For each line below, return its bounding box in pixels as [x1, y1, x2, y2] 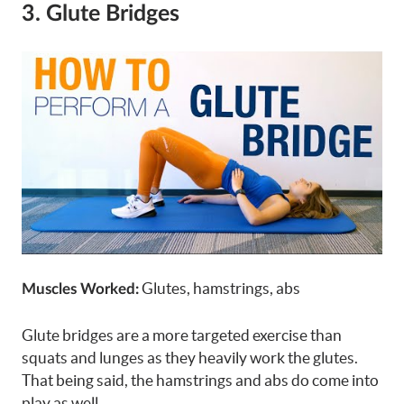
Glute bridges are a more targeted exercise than [22, 326, 342, 344]
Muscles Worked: [22, 281, 139, 298]
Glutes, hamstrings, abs [139, 280, 300, 298]
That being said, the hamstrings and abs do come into [22, 371, 379, 389]
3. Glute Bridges [22, 3, 179, 26]
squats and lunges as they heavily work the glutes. [22, 348, 358, 366]
